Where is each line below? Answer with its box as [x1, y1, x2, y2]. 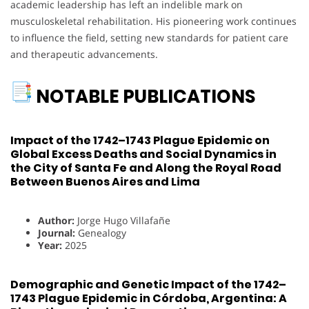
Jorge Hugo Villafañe [74, 214, 170, 228]
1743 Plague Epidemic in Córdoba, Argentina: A [10, 290, 287, 306]
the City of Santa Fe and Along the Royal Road [10, 160, 281, 177]
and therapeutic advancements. [10, 47, 158, 61]
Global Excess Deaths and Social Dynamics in [10, 146, 277, 163]
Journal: [38, 226, 75, 240]
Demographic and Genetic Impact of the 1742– [10, 276, 286, 292]
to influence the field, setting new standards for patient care [10, 30, 288, 44]
